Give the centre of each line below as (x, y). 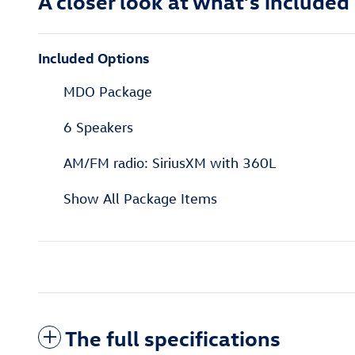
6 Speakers (98, 128)
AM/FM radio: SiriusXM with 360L (170, 163)
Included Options (94, 58)
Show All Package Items (140, 199)
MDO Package (108, 92)
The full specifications (173, 338)
